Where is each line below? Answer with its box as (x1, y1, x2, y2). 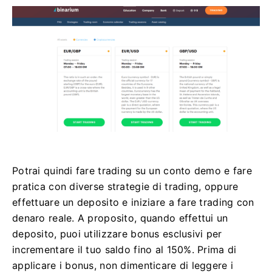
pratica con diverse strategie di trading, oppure (12, 180, 239, 192)
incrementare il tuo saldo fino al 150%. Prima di (12, 243, 237, 256)
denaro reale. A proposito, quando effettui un (12, 211, 228, 224)
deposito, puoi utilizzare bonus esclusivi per (12, 227, 222, 240)
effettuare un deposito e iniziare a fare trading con (12, 195, 254, 208)
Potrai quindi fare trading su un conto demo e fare (12, 164, 252, 177)
